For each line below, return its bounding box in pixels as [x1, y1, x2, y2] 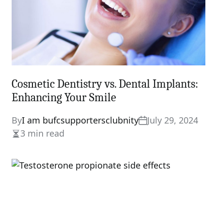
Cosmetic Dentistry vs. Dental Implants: [12, 77, 198, 91]
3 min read [20, 127, 64, 139]
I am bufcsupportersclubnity [22, 114, 139, 126]
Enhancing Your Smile [12, 91, 116, 104]
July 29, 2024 [147, 114, 198, 126]
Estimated [11, 133, 53, 145]
